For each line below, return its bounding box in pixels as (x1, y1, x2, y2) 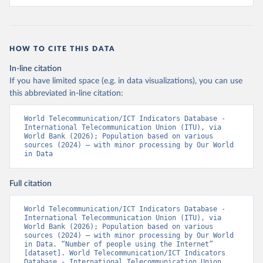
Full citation (9, 180, 52, 188)
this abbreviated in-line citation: (9, 89, 123, 97)
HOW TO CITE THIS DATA (9, 45, 116, 52)
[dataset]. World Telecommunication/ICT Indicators (24, 249, 225, 257)
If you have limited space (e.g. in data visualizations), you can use (9, 77, 242, 85)
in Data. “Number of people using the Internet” (24, 240, 213, 248)
